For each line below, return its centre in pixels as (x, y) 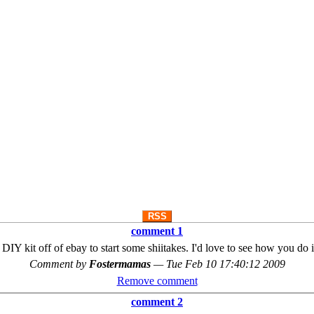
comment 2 (157, 302)
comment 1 (157, 231)
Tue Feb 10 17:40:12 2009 (225, 264)
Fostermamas (121, 264)
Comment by (59, 264)
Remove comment (157, 281)
